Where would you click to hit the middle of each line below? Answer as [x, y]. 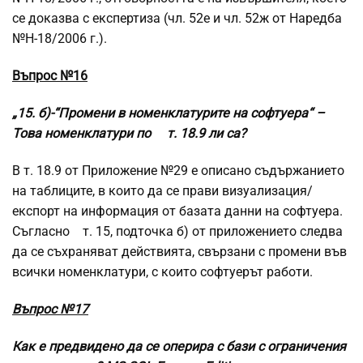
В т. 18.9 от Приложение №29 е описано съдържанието [178, 171]
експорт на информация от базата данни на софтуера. [177, 211]
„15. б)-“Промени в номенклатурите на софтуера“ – [169, 113]
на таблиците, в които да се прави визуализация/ [162, 191]
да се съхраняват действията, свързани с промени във [179, 252]
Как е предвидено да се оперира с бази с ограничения [179, 347]
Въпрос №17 [50, 310]
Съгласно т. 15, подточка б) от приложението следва [177, 232]
